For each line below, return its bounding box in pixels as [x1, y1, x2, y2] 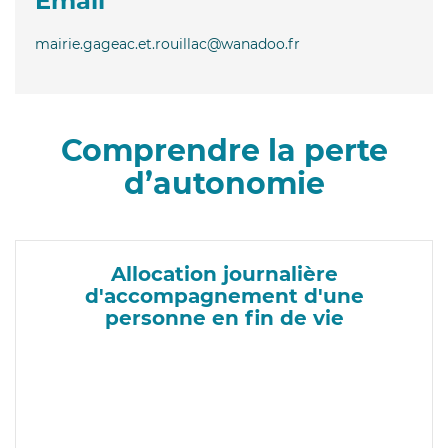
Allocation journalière [110, 261, 338, 286]
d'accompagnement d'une [84, 283, 364, 308]
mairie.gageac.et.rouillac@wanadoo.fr [35, 34, 300, 53]
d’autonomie [123, 164, 325, 202]
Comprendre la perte [60, 131, 388, 169]
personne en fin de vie [104, 305, 344, 330]
